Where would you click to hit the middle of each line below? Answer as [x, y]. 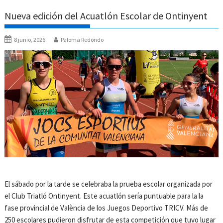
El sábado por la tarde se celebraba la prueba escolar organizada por [109, 184]
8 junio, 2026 [30, 40]
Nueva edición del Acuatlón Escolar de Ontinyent [106, 16]
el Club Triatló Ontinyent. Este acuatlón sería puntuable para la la [104, 196]
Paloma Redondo [82, 40]
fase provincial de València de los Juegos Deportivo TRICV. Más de [107, 208]
